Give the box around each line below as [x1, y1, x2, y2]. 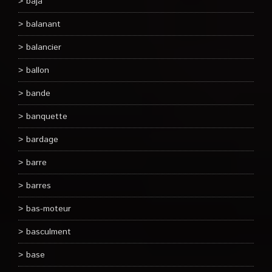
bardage [26, 134, 58, 146]
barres [26, 180, 51, 192]
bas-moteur [26, 203, 71, 215]
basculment [26, 226, 71, 238]
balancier [26, 41, 61, 53]
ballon [26, 64, 49, 76]
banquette [26, 110, 67, 123]
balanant [26, 18, 61, 30]
